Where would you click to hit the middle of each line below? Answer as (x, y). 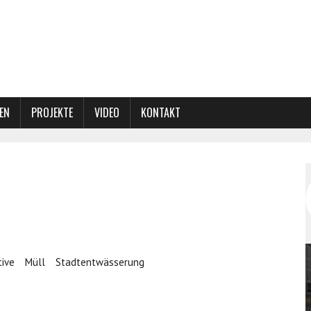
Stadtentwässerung (100, 262)
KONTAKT (161, 112)
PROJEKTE (52, 112)
